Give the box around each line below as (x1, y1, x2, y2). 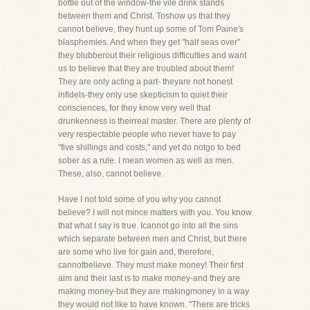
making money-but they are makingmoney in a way (58, 286, 249, 296)
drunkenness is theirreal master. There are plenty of (58, 116, 250, 126)
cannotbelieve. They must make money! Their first (58, 260, 244, 270)
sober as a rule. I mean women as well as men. (58, 156, 234, 165)
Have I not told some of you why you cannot (58, 194, 221, 204)
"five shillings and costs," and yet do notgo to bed (58, 143, 241, 152)
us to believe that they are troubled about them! (58, 64, 234, 73)
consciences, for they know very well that (58, 103, 210, 113)
